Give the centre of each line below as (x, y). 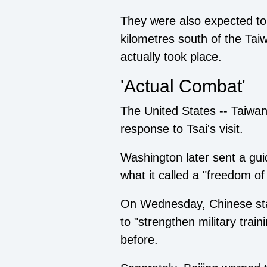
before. (139, 240)
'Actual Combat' (183, 86)
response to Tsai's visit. (182, 129)
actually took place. (171, 57)
